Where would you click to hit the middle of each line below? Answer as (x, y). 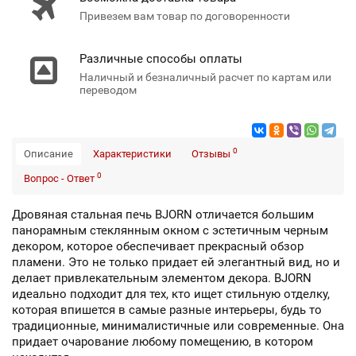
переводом (108, 90)
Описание (48, 154)
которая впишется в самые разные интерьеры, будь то (167, 310)
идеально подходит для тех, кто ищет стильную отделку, (171, 294)
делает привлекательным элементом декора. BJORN (162, 278)
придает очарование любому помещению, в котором (163, 342)
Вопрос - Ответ (60, 178)
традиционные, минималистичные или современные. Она (178, 326)
